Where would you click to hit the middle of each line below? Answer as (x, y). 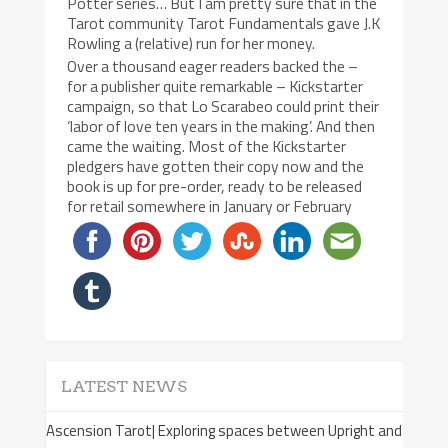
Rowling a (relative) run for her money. (191, 42)
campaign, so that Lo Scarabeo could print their (223, 105)
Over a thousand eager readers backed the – (213, 65)
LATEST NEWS (123, 387)
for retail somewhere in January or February (210, 205)
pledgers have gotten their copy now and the (216, 165)
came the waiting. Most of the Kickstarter (207, 145)
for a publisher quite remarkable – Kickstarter (215, 85)
